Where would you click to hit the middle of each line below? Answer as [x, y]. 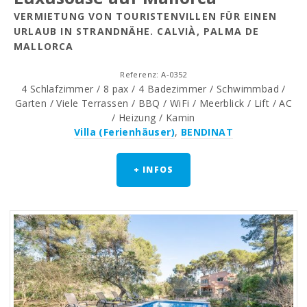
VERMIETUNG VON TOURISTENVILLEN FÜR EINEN [146, 16]
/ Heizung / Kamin [153, 118]
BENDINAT [207, 132]
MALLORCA [44, 47]
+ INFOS [153, 170]
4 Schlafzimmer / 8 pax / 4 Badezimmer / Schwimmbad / [153, 89]
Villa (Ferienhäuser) [124, 132]
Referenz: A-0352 [153, 75]
